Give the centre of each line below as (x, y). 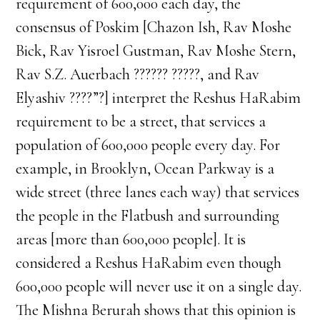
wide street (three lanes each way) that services (158, 192)
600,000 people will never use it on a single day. (159, 286)
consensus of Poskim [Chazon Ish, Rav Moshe (154, 27)
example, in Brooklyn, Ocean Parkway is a (145, 169)
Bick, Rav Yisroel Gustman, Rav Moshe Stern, (156, 51)
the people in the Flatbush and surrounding (148, 216)
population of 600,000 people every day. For (148, 145)
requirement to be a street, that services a (141, 121)
